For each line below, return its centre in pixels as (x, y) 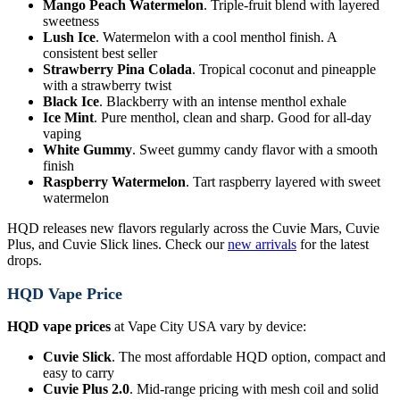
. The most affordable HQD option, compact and (249, 357)
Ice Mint (68, 118)
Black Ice (71, 102)
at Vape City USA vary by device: (208, 327)
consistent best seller (100, 54)
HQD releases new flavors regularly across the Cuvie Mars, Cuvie (193, 229)
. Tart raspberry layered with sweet (283, 182)
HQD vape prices (59, 327)
